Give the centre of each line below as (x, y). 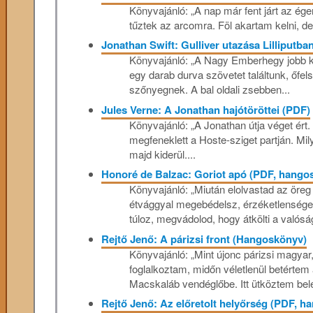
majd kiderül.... (162, 154)
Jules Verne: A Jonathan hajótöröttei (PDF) (205, 109)
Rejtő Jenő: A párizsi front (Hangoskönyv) (204, 239)
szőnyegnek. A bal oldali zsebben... (209, 89)
